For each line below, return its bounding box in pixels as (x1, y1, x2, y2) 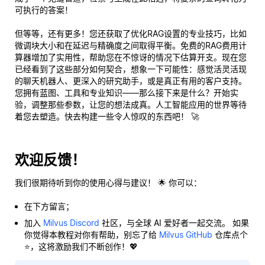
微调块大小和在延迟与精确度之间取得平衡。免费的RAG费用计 (15, 40, 247, 50)
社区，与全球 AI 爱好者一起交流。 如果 (99, 217, 249, 228)
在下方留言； (24, 201, 74, 211)
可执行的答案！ (15, 4, 73, 15)
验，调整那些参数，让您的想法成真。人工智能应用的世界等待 (15, 99, 247, 109)
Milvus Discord (43, 217, 99, 228)
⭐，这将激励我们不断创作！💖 (24, 241, 138, 251)
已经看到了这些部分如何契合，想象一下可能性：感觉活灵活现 (15, 63, 247, 74)
